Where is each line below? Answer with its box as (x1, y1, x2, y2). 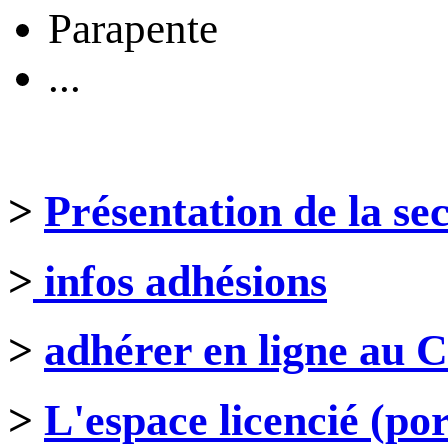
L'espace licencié (44, 396, 370, 446)
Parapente (48, 5, 218, 53)
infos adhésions (33, 256, 327, 306)
